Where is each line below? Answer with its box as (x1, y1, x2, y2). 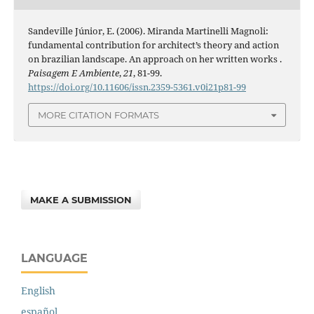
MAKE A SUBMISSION (30, 194, 132, 206)
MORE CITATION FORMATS (38, 109, 159, 121)
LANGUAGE (21, 252, 88, 266)
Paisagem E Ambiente (27, 66, 119, 79)
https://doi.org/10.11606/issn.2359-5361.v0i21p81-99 (27, 80, 246, 93)
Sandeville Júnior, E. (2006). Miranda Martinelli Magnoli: (27, 24, 268, 37)
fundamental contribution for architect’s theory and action (27, 38, 279, 51)
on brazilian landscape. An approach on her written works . (27, 52, 282, 65)
